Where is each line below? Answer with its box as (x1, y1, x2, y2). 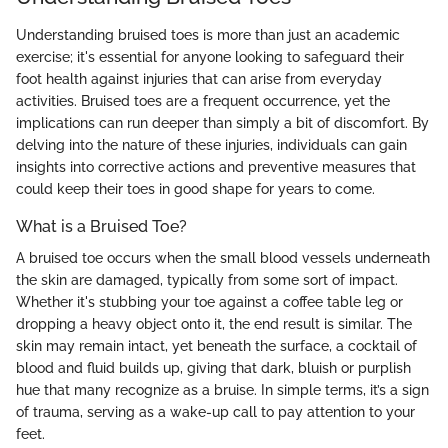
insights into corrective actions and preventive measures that (16, 158, 416, 175)
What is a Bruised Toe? (16, 216, 187, 236)
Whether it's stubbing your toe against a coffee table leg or (16, 293, 403, 310)
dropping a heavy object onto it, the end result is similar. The (16, 315, 412, 332)
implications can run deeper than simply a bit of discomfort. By (16, 114, 429, 131)
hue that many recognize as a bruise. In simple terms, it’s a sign (16, 381, 429, 398)
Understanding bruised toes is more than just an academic (16, 26, 400, 43)
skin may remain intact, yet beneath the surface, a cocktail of (16, 337, 417, 354)
